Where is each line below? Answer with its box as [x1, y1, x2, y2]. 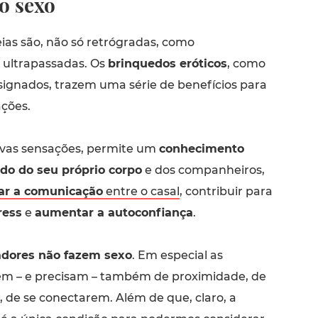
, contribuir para [179, 184, 273, 198]
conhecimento [158, 141, 244, 155]
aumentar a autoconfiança [34, 205, 193, 219]
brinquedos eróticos [107, 56, 227, 70]
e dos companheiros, [141, 163, 265, 177]
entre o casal [102, 184, 180, 198]
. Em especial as [131, 248, 223, 262]
